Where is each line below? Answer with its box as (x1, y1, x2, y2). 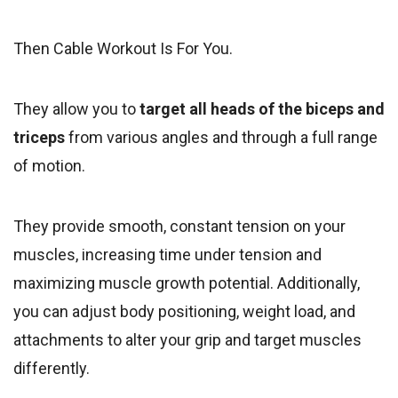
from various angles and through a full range (65, 127, 378, 147)
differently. (13, 358, 90, 378)
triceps (13, 127, 65, 147)
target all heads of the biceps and (136, 99, 385, 118)
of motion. (13, 155, 85, 175)
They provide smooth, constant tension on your (13, 216, 346, 235)
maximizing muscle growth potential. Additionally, (13, 273, 360, 292)
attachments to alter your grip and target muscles (13, 330, 362, 349)
